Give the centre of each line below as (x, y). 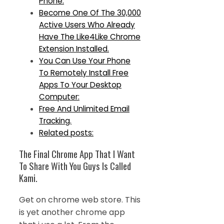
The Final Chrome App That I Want (77, 154)
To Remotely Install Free (84, 72)
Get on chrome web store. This (80, 200)
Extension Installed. (74, 48)
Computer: (59, 96)
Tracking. (55, 120)
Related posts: (66, 132)
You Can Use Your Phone (85, 60)
